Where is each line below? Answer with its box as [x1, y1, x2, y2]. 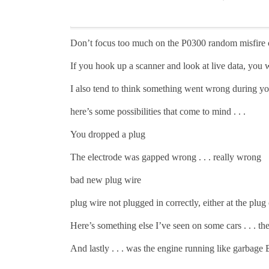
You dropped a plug [70, 129, 145, 140]
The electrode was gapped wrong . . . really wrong [70, 152, 261, 163]
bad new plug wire [70, 175, 141, 186]
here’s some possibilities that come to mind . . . [70, 106, 246, 117]
